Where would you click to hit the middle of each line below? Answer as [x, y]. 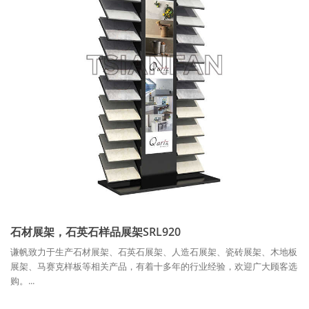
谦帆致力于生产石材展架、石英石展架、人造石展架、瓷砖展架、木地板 [154, 252]
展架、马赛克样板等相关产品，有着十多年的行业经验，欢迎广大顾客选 [154, 266]
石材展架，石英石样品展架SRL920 [96, 231]
